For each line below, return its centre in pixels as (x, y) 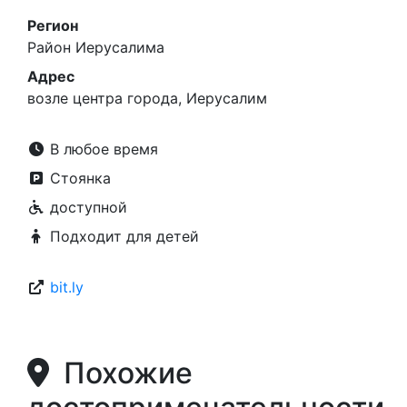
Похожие (121, 373)
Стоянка (78, 178)
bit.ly (67, 287)
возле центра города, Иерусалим (147, 98)
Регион (53, 25)
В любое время (102, 149)
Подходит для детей (122, 236)
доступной (86, 207)
